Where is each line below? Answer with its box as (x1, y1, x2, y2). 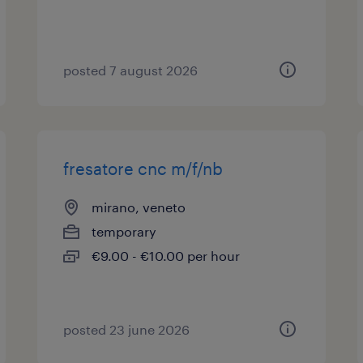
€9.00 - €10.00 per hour (92, 248, 241, 263)
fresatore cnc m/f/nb (63, 159, 224, 178)
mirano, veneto (92, 199, 186, 215)
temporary (92, 224, 157, 239)
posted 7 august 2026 (63, 62, 199, 78)
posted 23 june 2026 (63, 322, 190, 337)
